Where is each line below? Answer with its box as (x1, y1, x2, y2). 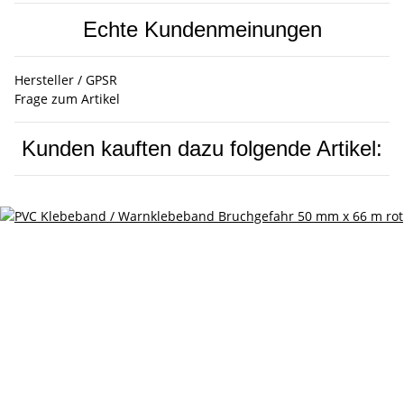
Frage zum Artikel (14, 90, 120, 108)
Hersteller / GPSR (14, 71, 117, 89)
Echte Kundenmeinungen (82, 17, 322, 42)
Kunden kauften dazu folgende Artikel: (22, 136, 382, 161)
